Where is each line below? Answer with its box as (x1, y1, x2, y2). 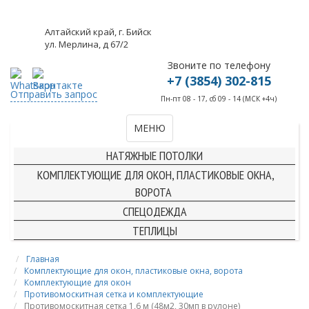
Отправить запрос (10, 87, 97, 101)
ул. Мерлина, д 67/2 (45, 38, 128, 50)
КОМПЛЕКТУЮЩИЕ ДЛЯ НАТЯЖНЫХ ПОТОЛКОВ (48, 128, 261, 144)
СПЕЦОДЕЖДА (122, 203, 187, 219)
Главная (26, 252, 59, 265)
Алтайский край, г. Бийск (45, 26, 152, 38)
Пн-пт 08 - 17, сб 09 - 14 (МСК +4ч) (161, 94, 277, 103)
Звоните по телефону (167, 59, 270, 72)
